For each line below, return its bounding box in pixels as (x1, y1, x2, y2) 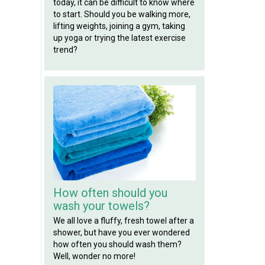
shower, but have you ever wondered (53, 228, 190, 238)
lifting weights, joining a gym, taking (53, 21, 185, 31)
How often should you (53, 186, 167, 201)
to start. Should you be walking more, (53, 9, 190, 19)
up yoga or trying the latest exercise (53, 33, 186, 43)
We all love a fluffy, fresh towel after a (53, 216, 194, 226)
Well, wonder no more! (53, 251, 135, 261)
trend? (53, 44, 77, 54)
